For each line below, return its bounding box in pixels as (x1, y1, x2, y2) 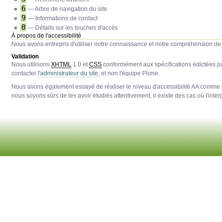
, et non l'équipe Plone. (98, 70, 160, 77)
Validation (11, 53, 39, 60)
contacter (11, 70, 38, 77)
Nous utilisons (11, 61, 52, 68)
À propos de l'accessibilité (11, 32, 82, 40)
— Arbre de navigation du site (26, 5, 108, 13)
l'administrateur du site (38, 70, 99, 77)
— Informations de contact (26, 15, 98, 22)
